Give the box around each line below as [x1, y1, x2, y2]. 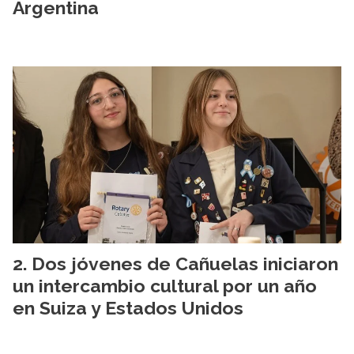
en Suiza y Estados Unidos [13, 296, 243, 318]
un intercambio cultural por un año [13, 274, 317, 296]
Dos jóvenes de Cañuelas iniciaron [32, 252, 338, 274]
